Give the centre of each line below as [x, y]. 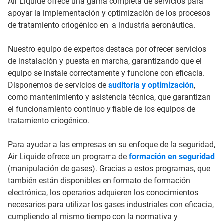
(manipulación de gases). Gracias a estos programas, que [109, 169]
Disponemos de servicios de [58, 85]
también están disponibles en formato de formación [99, 181]
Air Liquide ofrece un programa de [68, 157]
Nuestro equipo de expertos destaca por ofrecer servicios [107, 49]
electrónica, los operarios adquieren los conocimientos [103, 193]
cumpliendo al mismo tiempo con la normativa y [93, 217]
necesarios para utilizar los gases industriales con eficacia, [111, 205]
